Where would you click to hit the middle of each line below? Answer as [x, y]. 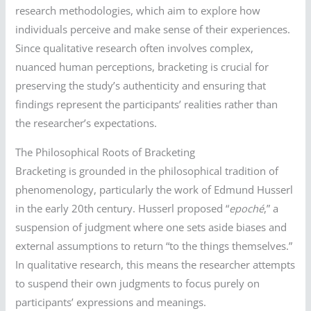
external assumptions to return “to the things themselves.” [154, 245]
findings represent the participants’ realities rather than [147, 104]
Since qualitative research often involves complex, [135, 48]
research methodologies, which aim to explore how [138, 11]
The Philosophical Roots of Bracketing [106, 152]
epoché [247, 208]
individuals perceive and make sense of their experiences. [153, 30]
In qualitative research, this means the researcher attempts [155, 264]
